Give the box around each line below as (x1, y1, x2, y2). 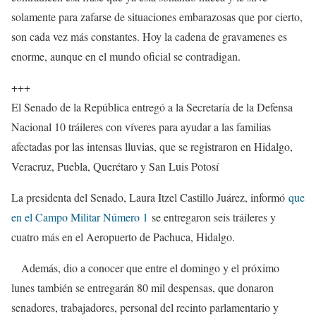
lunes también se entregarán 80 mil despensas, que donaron (11, 280, 274, 296)
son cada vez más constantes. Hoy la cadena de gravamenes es (11, 29, 287, 44)
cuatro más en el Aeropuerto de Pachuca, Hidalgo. (11, 229, 235, 245)
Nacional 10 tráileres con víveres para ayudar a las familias (11, 119, 271, 135)
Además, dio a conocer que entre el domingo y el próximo (11, 260, 279, 276)
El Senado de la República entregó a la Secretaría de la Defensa (11, 99, 293, 115)
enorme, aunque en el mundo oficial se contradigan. (11, 49, 241, 64)
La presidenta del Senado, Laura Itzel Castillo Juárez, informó (11, 190, 288, 205)
